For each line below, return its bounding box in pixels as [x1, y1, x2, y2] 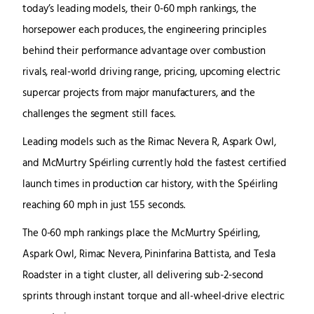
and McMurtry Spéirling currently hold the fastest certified [22, 155, 287, 172]
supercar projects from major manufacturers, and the [22, 85, 255, 102]
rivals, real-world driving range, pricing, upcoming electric [22, 64, 280, 81]
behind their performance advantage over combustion [22, 43, 266, 60]
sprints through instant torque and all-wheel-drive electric [22, 288, 285, 305]
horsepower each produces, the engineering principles [22, 22, 266, 39]
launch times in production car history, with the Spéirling [22, 176, 278, 193]
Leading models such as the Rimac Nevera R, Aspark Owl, [22, 134, 276, 151]
